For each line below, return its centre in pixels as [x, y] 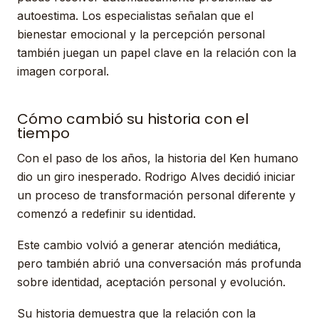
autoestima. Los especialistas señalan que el [135, 16]
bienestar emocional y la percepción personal [141, 34]
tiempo [43, 133]
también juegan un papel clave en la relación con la [157, 53]
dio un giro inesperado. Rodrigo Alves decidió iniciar [156, 177]
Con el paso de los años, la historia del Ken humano [158, 158]
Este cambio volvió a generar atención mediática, [149, 245]
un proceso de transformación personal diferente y [156, 195]
